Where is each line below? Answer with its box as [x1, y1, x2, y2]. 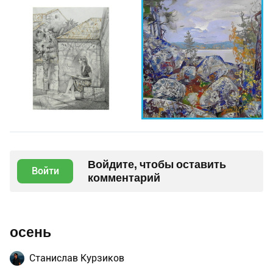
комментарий [88, 171, 160, 185]
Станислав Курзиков [29, 252, 124, 264]
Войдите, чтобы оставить [88, 158, 226, 171]
